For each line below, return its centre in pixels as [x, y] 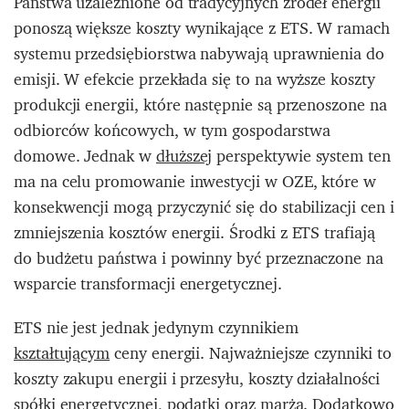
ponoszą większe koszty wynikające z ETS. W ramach [202, 27]
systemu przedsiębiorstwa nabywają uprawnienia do [199, 53]
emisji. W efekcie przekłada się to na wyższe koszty [194, 79]
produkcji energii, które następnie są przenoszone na [200, 104]
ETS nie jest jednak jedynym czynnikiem [156, 327]
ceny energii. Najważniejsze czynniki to [251, 352]
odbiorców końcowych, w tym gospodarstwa [172, 130]
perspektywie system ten [301, 155]
